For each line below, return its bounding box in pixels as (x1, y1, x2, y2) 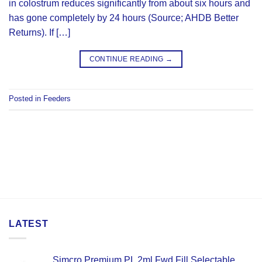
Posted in (9, 94, 43, 104)
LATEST (9, 219, 49, 229)
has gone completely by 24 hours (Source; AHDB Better (9, 12, 239, 23)
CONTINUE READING (89, 54, 166, 63)
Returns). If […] (9, 27, 70, 37)
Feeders (43, 94, 71, 104)
